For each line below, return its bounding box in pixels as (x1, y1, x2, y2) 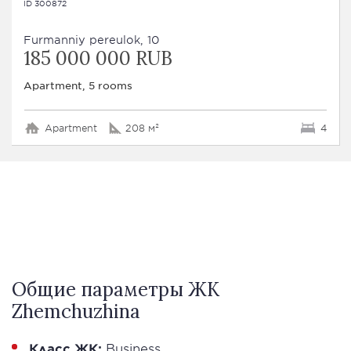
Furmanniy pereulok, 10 (24, 33, 160, 47)
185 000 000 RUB (24, 46, 172, 71)
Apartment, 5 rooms (24, 78, 132, 92)
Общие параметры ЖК (12, 277, 219, 302)
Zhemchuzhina (12, 299, 140, 324)
